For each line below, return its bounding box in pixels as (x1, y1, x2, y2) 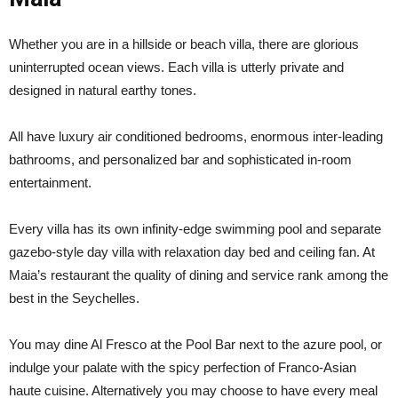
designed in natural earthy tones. (9, 83, 196, 98)
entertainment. (9, 175, 92, 190)
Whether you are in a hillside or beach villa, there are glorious (9, 36, 359, 52)
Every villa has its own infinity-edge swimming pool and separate (9, 221, 381, 236)
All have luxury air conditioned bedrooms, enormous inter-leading (9, 129, 383, 144)
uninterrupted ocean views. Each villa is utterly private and (9, 60, 344, 75)
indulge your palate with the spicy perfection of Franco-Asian (9, 360, 356, 375)
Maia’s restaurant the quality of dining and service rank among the (9, 267, 388, 283)
